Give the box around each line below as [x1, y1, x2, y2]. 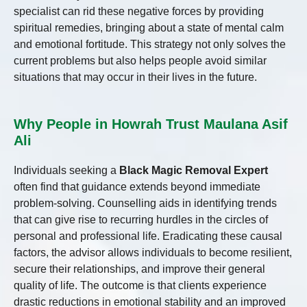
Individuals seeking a [14, 164, 119, 177]
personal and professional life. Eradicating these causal [14, 230, 282, 243]
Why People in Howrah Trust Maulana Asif [14, 116, 288, 132]
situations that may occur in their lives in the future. [14, 71, 257, 84]
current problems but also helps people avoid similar [14, 55, 267, 67]
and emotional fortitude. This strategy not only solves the [14, 38, 286, 51]
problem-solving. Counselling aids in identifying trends [14, 197, 277, 210]
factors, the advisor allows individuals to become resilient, [14, 247, 292, 259]
